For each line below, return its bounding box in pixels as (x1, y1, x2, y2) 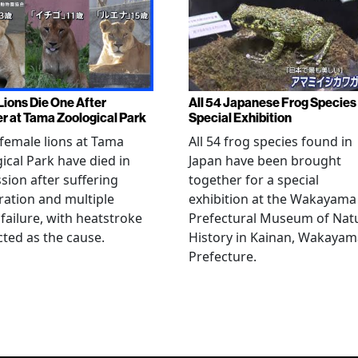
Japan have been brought (189, 151, 341, 169)
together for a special (189, 170, 319, 189)
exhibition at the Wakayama (189, 189, 356, 208)
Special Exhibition (189, 109, 292, 125)
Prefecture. (189, 247, 257, 265)
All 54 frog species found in (189, 132, 352, 150)
